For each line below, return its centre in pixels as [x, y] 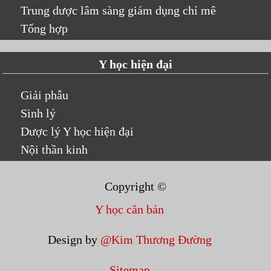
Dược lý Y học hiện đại [77, 131]
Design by [74, 240]
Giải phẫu [45, 95]
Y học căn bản [129, 210]
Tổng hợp [44, 28]
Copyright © [135, 187]
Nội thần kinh [54, 149]
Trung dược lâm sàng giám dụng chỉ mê [119, 10]
